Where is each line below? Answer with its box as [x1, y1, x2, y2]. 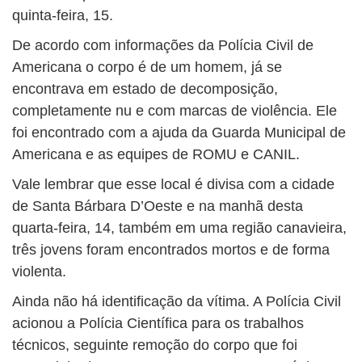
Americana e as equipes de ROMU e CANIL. [12, 146, 300, 163]
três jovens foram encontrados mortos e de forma [12, 242, 330, 259]
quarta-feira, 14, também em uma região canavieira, [12, 220, 347, 237]
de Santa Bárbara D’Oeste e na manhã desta [12, 198, 303, 215]
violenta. [12, 263, 66, 280]
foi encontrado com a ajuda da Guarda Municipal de [12, 124, 346, 141]
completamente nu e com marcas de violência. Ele [12, 103, 337, 120]
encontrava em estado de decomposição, [12, 81, 278, 98]
